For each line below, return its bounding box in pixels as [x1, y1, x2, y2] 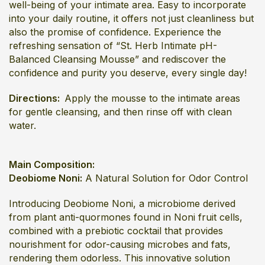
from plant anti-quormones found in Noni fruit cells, [9, 211, 243, 223]
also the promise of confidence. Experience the [9, 26, 221, 38]
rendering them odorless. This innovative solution [9, 252, 230, 264]
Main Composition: [9, 159, 95, 170]
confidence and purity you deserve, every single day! [9, 67, 247, 79]
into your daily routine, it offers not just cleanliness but [9, 12, 254, 24]
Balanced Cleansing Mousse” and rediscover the [9, 53, 226, 65]
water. [9, 119, 36, 131]
